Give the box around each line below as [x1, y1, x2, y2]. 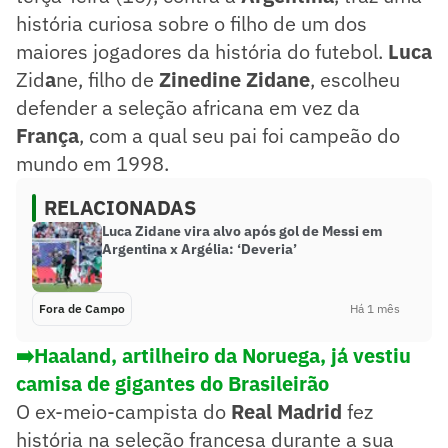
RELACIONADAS [44, 193, 196, 221]
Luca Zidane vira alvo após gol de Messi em [102, 221, 383, 240]
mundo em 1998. [16, 149, 169, 177]
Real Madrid [231, 397, 347, 425]
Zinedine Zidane [159, 65, 310, 93]
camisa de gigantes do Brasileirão [16, 369, 329, 397]
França [16, 121, 79, 149]
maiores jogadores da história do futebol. [16, 37, 388, 65]
